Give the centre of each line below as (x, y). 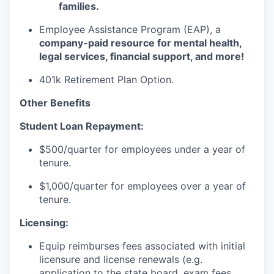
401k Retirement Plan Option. (106, 80)
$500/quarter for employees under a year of (142, 149)
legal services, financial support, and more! (142, 56)
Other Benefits (55, 103)
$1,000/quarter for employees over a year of (143, 186)
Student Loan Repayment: (82, 126)
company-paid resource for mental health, (140, 43)
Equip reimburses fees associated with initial (142, 246)
